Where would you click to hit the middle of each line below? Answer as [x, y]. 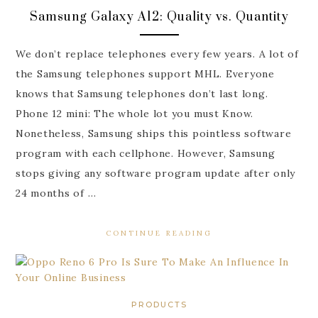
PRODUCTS [159, 305]
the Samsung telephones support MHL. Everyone [145, 74]
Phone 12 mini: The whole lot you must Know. [135, 114]
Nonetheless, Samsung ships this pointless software [153, 134]
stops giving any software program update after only [155, 174]
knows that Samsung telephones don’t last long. [142, 94]
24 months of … [56, 193]
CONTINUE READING [159, 234]
